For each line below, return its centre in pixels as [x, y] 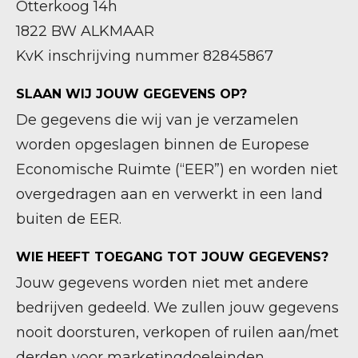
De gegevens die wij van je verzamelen [157, 120]
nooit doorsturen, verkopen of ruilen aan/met [177, 332]
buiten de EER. [69, 219]
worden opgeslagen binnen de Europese [163, 145]
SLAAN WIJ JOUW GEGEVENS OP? [131, 94]
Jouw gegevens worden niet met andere [162, 283]
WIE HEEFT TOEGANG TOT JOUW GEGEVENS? [172, 257]
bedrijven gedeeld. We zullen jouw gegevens [177, 308]
